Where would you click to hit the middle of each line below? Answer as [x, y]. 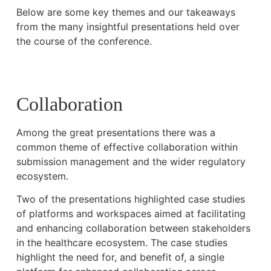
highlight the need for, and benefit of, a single [120, 257]
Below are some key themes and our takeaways [126, 12]
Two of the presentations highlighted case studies [130, 199]
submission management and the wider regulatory [131, 161]
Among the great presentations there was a [116, 132]
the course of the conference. [84, 41]
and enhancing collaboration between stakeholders [133, 228]
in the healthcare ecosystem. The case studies [122, 242]
